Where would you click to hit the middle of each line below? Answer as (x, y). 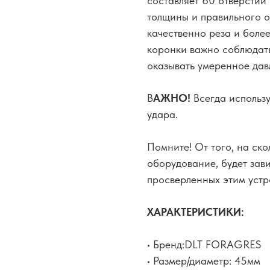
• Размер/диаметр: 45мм (204, 261)
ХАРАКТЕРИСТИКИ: (196, 212)
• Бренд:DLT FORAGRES (204, 244)
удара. (162, 114)
